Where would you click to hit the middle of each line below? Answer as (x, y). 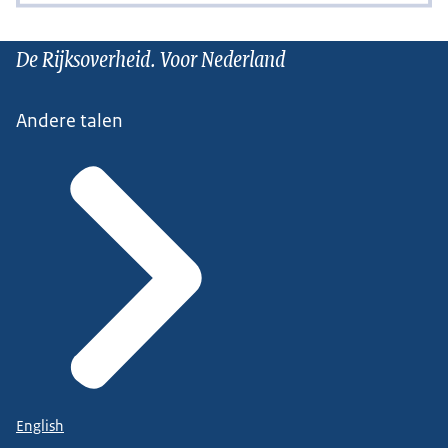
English (40, 426)
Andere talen (69, 121)
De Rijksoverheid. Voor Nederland (150, 58)
